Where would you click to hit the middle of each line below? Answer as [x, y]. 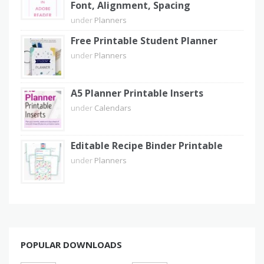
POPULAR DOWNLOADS [71, 244]
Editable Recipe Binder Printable [147, 145]
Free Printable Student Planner [144, 40]
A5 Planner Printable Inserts [137, 93]
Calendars [113, 108]
